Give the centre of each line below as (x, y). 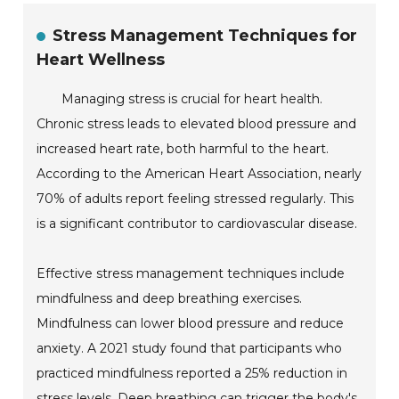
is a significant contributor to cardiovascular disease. (197, 224)
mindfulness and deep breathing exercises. (170, 299)
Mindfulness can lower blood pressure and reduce (191, 324)
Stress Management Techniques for (205, 36)
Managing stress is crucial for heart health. (192, 99)
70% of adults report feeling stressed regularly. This (195, 199)
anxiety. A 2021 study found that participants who (190, 349)
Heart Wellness (101, 60)
